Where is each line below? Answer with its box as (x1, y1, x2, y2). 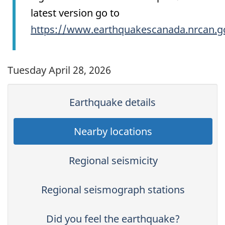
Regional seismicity (68, 154, 158, 168)
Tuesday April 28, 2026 (8, 63, 111, 77)
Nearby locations (74, 125, 152, 139)
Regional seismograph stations (41, 183, 185, 197)
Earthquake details (69, 95, 156, 109)
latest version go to (31, 6, 120, 20)
